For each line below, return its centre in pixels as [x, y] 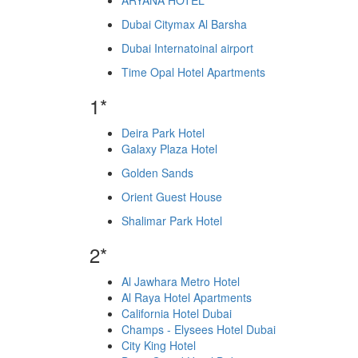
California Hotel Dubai [177, 313]
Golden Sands [157, 173]
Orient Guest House [172, 197]
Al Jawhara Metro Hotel [181, 281]
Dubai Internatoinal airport [187, 48]
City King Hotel [159, 345]
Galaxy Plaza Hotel [169, 149]
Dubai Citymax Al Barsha [184, 24]
